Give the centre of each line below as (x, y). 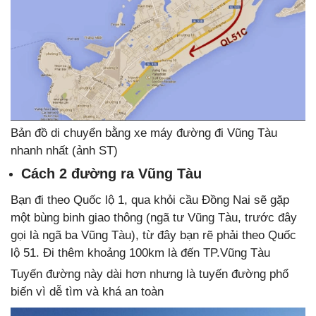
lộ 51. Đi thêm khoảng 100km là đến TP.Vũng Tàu (140, 253)
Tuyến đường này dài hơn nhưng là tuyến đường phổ (150, 274)
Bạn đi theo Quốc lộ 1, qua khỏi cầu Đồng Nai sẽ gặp (150, 200)
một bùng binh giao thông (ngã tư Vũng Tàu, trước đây (154, 217)
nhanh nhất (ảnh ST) (64, 150)
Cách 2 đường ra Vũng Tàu (111, 173)
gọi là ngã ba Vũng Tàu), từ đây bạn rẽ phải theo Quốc (153, 235)
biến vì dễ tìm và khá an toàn (87, 291)
